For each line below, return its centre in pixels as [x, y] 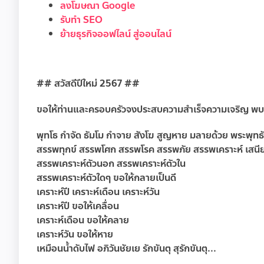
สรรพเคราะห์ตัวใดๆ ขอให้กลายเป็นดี [106, 178]
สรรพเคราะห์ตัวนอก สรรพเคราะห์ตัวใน [111, 164]
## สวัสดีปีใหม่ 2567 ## [88, 84]
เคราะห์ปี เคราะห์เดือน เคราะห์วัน [98, 192]
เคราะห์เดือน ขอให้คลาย [83, 220]
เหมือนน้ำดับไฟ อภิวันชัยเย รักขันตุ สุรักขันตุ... [126, 249]
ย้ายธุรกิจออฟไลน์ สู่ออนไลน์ [116, 34]
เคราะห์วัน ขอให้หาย [75, 235]
